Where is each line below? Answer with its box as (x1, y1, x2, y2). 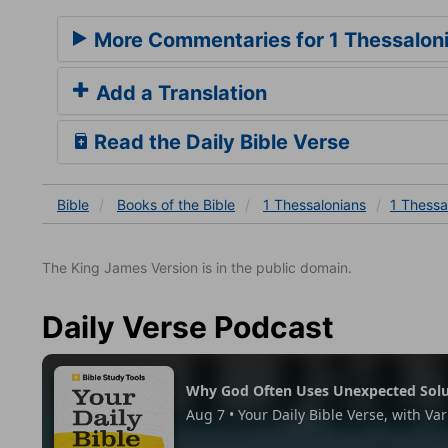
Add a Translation (91, 80, 267, 105)
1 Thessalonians (263, 195, 366, 213)
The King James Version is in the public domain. (42, 258, 352, 276)
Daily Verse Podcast (42, 308, 334, 345)
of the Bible (161, 195, 235, 213)
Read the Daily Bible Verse (89, 129, 350, 154)
